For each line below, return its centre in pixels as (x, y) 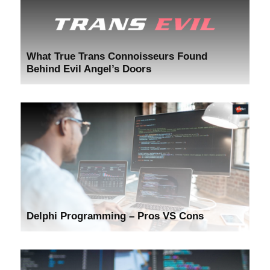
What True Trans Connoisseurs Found (117, 56)
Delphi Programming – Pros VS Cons (115, 216)
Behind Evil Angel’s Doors (89, 69)
